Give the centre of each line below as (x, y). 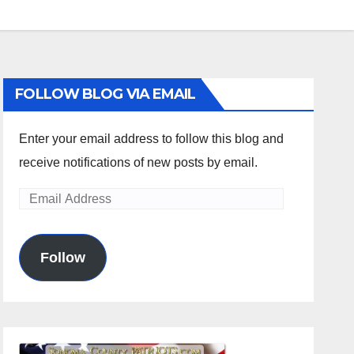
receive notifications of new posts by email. (139, 162)
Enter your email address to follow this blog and (152, 139)
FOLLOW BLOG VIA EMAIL (105, 94)
